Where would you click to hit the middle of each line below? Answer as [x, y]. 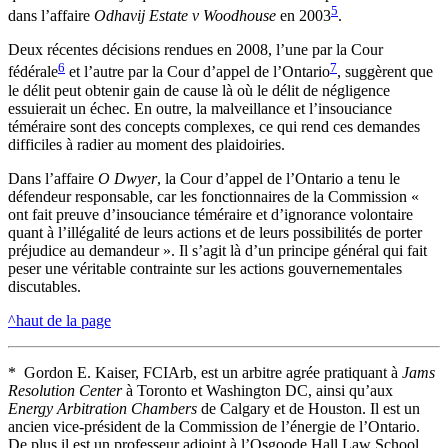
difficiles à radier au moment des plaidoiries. [146, 144]
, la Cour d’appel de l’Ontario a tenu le [278, 178]
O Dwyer [127, 178]
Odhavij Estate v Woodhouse [185, 16]
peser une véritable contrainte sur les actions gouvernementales [205, 268]
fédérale [33, 72]
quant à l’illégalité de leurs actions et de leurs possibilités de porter [215, 232]
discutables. [44, 286]
